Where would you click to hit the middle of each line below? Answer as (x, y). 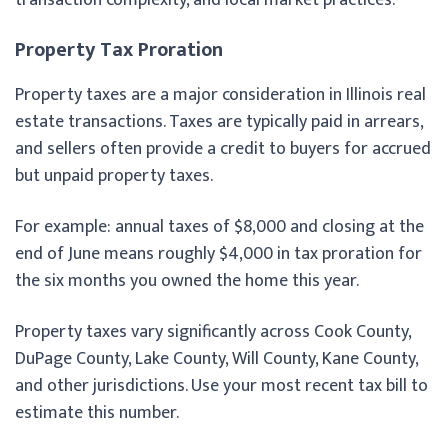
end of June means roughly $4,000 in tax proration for (218, 253)
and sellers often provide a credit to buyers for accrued (223, 148)
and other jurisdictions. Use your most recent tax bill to (221, 385)
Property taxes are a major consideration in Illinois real (220, 94)
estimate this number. (97, 412)
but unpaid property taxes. (114, 175)
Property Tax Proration (119, 49)
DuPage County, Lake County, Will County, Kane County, (216, 358)
